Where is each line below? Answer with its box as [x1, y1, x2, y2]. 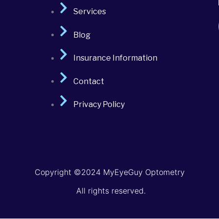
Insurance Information [73, 53, 157, 63]
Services [73, 6, 106, 16]
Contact [73, 76, 104, 86]
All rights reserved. [73, 186, 146, 196]
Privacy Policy [73, 99, 125, 109]
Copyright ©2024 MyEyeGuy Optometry [34, 167, 185, 177]
